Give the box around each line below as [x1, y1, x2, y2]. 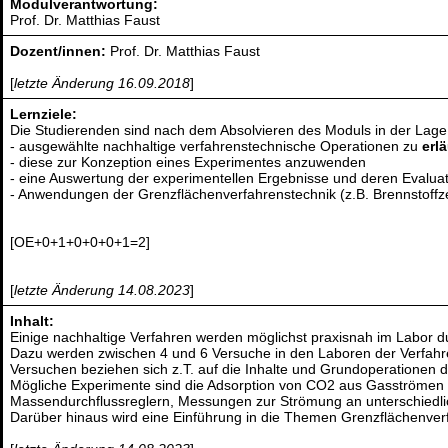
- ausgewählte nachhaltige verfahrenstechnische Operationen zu [10, 138, 423, 155]
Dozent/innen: [10, 43, 111, 60]
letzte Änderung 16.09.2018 [14, 75, 191, 92]
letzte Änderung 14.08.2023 [14, 282, 191, 299]
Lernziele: [10, 106, 78, 123]
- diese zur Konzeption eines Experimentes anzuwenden [10, 154, 367, 171]
